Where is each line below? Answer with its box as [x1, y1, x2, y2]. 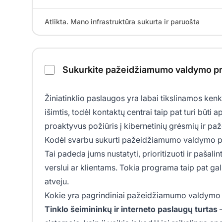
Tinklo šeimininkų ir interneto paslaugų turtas [45, 204, 218, 215]
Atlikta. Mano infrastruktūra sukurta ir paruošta [45, 17, 200, 26]
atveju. [45, 176, 69, 187]
